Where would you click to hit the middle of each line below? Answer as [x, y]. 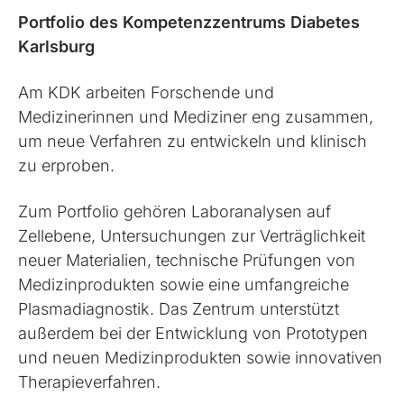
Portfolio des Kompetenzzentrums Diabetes [189, 22]
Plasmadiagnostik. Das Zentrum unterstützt [179, 308]
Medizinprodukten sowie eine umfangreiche [184, 284]
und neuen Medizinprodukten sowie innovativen [201, 357]
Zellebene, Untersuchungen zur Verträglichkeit [192, 235]
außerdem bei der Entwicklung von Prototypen [193, 333]
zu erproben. [67, 165]
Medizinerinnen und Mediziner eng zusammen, [196, 116]
